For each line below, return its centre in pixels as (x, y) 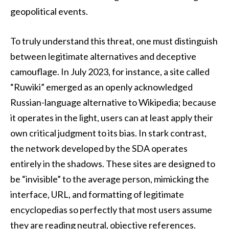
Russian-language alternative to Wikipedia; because (113, 102)
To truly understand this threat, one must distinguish (114, 41)
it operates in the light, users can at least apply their (112, 118)
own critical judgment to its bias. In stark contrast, (108, 133)
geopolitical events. (49, 12)
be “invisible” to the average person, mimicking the (110, 179)
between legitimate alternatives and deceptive (103, 56)
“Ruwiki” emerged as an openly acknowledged (101, 87)
